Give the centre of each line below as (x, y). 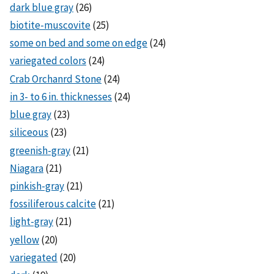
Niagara (27, 168)
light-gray (31, 222)
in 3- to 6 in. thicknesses (61, 96)
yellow (24, 239)
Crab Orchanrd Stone (56, 79)
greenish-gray (40, 150)
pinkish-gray (37, 186)
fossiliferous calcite (53, 204)
